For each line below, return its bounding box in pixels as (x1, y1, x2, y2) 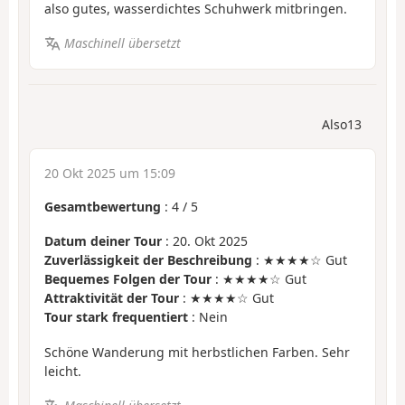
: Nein (188, 308, 228, 326)
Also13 (322, 115, 362, 133)
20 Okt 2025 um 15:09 (44, 164, 175, 182)
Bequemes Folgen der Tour (44, 270, 212, 288)
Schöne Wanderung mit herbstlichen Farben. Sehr (44, 343, 350, 361)
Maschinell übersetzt (63, 34, 181, 52)
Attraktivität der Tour (44, 289, 179, 307)
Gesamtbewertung (44, 197, 161, 215)
